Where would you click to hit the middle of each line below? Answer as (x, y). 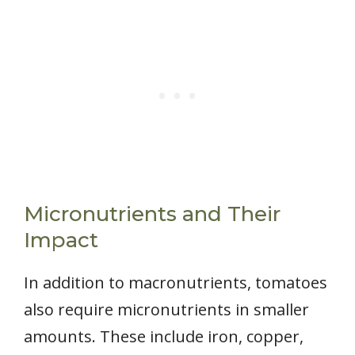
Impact (61, 240)
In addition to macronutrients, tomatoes (176, 283)
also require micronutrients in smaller (166, 310)
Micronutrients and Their (152, 214)
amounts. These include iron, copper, (164, 337)
